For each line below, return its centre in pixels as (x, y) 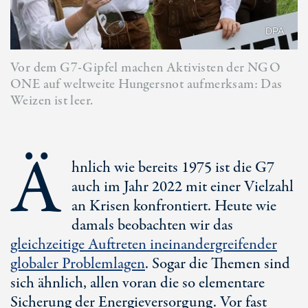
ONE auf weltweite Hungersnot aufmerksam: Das (146, 84)
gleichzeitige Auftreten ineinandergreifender (144, 245)
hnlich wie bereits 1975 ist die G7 (173, 168)
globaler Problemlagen (78, 264)
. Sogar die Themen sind (218, 264)
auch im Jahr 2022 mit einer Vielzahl (183, 187)
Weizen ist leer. (52, 101)
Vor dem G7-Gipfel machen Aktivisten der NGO (146, 68)
